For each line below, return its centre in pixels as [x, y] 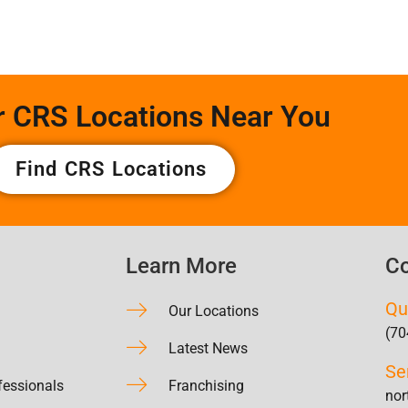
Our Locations [214, 311]
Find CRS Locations [111, 168]
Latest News [208, 348]
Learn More [181, 265]
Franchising [206, 385]
